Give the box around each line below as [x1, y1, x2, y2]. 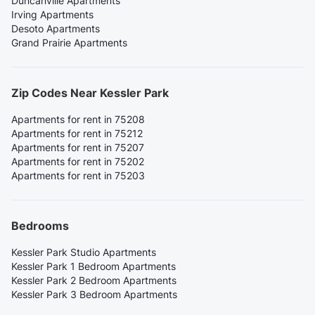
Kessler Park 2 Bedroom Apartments [11, 274, 176, 287]
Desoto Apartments [11, 22, 100, 35]
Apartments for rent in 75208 [11, 113, 145, 126]
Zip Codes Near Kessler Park [11, 86, 169, 101]
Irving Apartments [11, 8, 94, 21]
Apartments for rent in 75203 [11, 169, 145, 182]
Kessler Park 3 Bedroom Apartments [11, 288, 177, 301]
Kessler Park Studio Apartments [11, 246, 156, 259]
